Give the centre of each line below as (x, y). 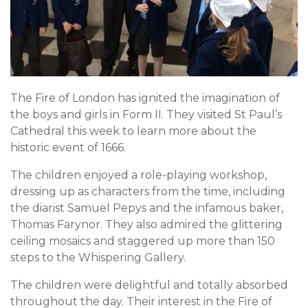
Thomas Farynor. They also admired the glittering (146, 225)
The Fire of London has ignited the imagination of (145, 98)
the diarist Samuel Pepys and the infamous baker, (147, 208)
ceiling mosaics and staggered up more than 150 (143, 241)
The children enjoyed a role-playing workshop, (139, 175)
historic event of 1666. (68, 148)
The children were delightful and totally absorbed (149, 285)
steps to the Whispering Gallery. (98, 258)
